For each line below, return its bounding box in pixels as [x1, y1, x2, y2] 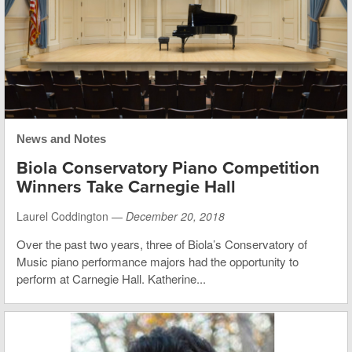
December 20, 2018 [126, 208, 225, 225]
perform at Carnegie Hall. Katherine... [16, 270, 206, 288]
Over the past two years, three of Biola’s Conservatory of [16, 236, 307, 253]
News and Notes [16, 132, 106, 146]
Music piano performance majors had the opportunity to [16, 253, 299, 270]
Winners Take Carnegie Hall [16, 177, 236, 198]
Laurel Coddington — [16, 208, 126, 225]
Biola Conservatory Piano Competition [16, 158, 320, 179]
